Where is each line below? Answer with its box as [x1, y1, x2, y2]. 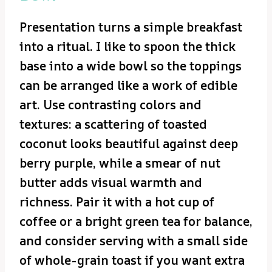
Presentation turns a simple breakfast [19, 19, 242, 36]
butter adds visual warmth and [19, 174, 202, 191]
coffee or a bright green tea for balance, [19, 213, 253, 230]
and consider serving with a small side [19, 233, 248, 250]
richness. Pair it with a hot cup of [19, 194, 214, 211]
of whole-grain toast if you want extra [19, 252, 245, 269]
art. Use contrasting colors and [19, 97, 202, 114]
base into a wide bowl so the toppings [19, 58, 242, 75]
